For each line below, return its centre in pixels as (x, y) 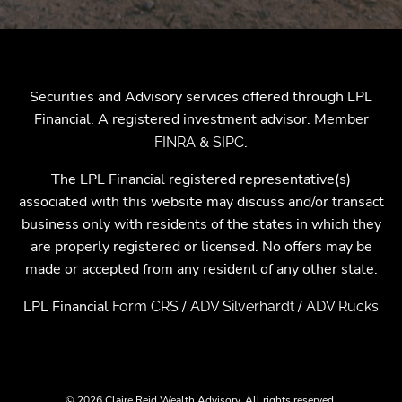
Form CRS (145, 307)
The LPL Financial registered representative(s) (201, 180)
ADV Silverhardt (242, 307)
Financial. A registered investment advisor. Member (201, 120)
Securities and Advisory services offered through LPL (201, 97)
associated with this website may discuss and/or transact (201, 202)
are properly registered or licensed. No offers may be (201, 247)
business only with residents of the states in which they (201, 225)
